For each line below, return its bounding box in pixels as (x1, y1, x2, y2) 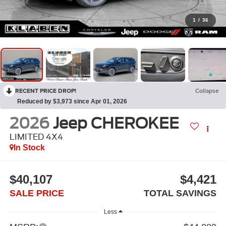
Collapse (195, 86, 219, 95)
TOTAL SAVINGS (144, 188, 217, 198)
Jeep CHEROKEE (52, 114, 179, 133)
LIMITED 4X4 (9, 132, 63, 142)
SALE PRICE (9, 188, 64, 198)
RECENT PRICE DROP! (15, 86, 76, 95)
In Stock (13, 143, 45, 152)
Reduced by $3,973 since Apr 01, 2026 (17, 98, 127, 105)
